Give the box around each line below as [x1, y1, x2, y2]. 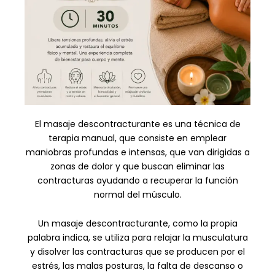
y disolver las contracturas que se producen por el [30, 246, 245, 258]
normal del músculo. [93, 188, 182, 201]
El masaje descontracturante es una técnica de [34, 117, 241, 130]
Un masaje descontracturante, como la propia [37, 217, 238, 230]
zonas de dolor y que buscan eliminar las [50, 160, 225, 172]
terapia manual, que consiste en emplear [48, 131, 227, 144]
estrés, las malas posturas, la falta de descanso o [32, 260, 243, 273]
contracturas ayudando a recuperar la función [37, 174, 238, 187]
